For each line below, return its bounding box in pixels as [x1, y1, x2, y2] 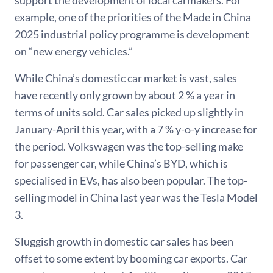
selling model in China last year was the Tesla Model [15, 190, 258, 204]
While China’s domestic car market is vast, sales [15, 71, 237, 85]
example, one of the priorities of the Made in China [15, 10, 251, 24]
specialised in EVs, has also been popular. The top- [15, 173, 247, 187]
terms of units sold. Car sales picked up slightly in [15, 105, 244, 119]
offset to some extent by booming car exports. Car [15, 251, 247, 265]
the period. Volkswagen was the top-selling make [15, 139, 243, 153]
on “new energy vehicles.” [15, 44, 133, 58]
